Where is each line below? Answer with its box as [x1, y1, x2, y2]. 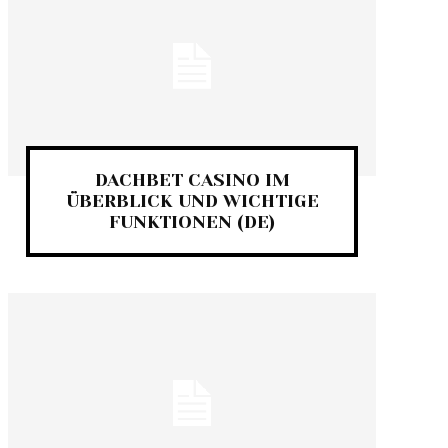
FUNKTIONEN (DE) [109, 212, 275, 233]
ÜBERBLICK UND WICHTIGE [65, 191, 319, 212]
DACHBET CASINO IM [94, 170, 290, 191]
